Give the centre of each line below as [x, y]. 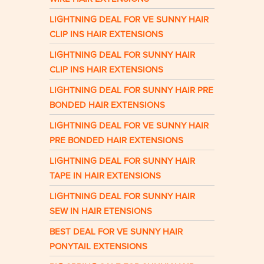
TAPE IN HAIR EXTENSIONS [105, 176]
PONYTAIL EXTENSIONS [98, 247]
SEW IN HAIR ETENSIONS [101, 211]
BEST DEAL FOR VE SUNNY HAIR [116, 232]
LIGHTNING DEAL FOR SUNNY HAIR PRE [131, 90]
